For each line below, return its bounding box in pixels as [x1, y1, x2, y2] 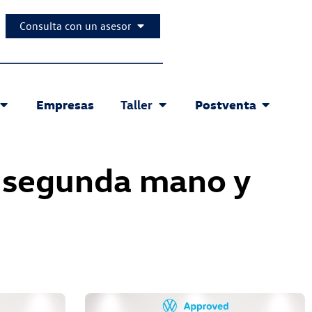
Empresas [36, 95, 95, 112]
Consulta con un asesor [19, 19, 132, 33]
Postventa [194, 95, 256, 112]
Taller [120, 96, 153, 112]
